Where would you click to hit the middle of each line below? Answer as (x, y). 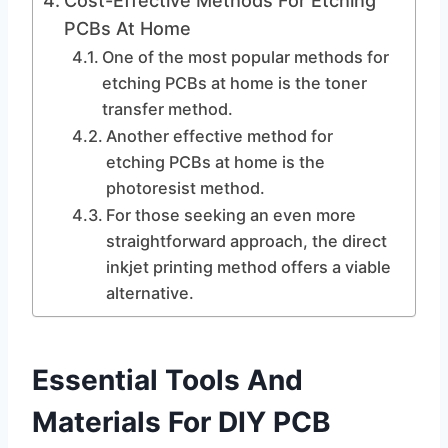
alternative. (149, 293)
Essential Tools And (167, 380)
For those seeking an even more (230, 215)
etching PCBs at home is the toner (234, 83)
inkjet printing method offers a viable (248, 267)
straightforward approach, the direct (246, 241)
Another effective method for (219, 136)
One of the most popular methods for (245, 57)
